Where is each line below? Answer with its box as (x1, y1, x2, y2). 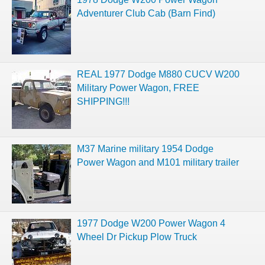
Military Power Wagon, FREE (77, 82, 199, 93)
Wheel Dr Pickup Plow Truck (77, 231, 197, 242)
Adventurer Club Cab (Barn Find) (77, 8, 215, 18)
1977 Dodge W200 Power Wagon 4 (77, 218, 225, 228)
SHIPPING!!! (77, 96, 130, 106)
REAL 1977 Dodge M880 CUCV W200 (77, 69, 240, 79)
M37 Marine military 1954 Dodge (77, 143, 214, 154)
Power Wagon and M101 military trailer (77, 157, 239, 167)
